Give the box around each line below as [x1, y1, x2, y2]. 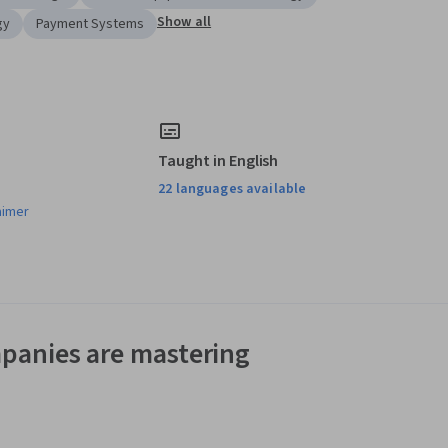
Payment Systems [36, 14, 144, 35]
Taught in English [158, 150, 279, 173]
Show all [157, 12, 212, 33]
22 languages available [158, 179, 307, 200]
